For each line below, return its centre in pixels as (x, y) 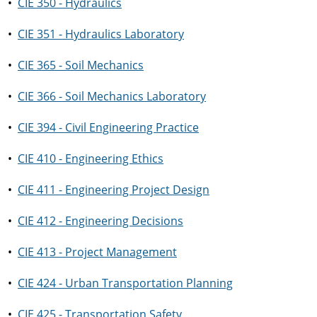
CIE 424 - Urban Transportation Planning (125, 283)
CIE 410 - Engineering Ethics (91, 158)
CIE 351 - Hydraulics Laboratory (101, 34)
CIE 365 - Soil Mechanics (81, 65)
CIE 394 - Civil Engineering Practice (108, 127)
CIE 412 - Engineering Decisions (100, 221)
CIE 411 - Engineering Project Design (114, 190)
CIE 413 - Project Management (97, 252)
